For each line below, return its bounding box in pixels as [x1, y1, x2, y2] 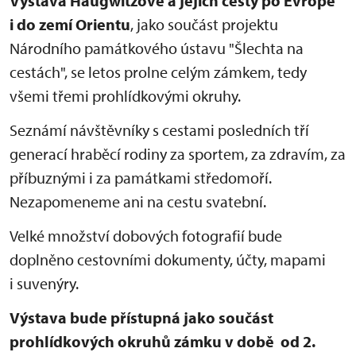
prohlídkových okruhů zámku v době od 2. [10, 331, 315, 352]
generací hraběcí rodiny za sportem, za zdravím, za [10, 144, 346, 164]
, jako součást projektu [130, 14, 278, 35]
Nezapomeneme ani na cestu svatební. [10, 192, 266, 212]
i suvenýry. [10, 273, 79, 294]
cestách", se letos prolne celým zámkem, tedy [10, 62, 307, 83]
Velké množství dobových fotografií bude [10, 226, 282, 246]
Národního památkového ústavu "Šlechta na [10, 38, 304, 59]
